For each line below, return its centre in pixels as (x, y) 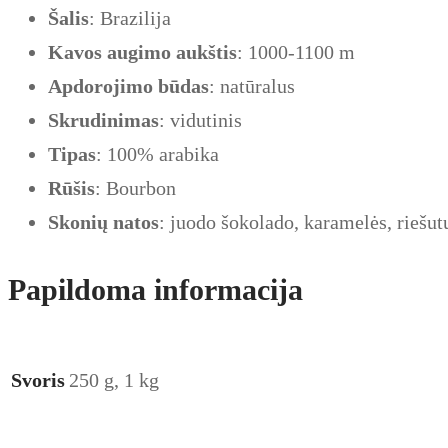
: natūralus (252, 86)
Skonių (78, 222)
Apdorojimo (100, 86)
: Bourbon (135, 188)
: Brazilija (130, 18)
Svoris (38, 380)
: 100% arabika (157, 154)
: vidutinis (200, 120)
